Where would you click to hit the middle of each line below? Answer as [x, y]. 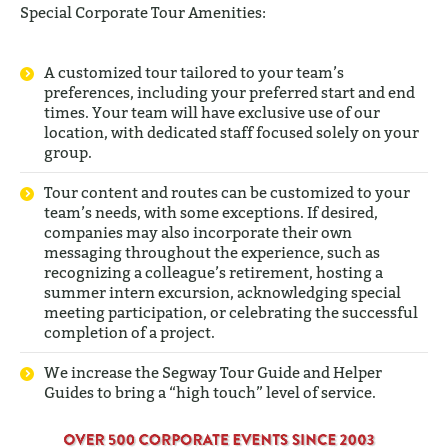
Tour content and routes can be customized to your [227, 191]
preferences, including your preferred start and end [229, 91]
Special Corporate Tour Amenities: [143, 11]
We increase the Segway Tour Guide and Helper [213, 371]
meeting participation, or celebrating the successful [231, 311]
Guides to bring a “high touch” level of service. [210, 391]
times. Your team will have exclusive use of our [212, 111]
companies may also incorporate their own [198, 231]
